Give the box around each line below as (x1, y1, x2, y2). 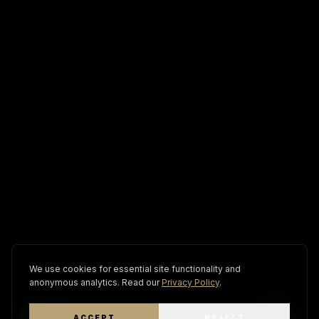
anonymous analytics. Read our (29, 277, 159, 288)
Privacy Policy (162, 277, 219, 288)
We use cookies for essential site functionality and (29, 263, 241, 274)
